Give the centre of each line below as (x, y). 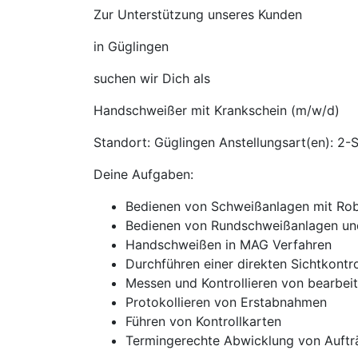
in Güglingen (131, 46)
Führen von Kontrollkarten (203, 321)
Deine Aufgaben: (143, 174)
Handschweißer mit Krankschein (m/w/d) (217, 110)
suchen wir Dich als (152, 78)
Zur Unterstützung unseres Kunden (198, 14)
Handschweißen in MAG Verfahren (229, 245)
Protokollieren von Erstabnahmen (226, 302)
